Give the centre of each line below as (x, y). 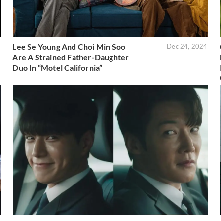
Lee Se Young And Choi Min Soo (69, 46)
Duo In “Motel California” (57, 67)
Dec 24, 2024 (187, 46)
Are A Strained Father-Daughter (71, 57)
